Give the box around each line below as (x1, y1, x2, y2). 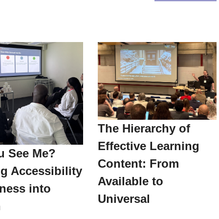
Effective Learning (98, 139, 199, 153)
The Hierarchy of (98, 121, 190, 135)
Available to (98, 174, 163, 188)
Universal (98, 192, 150, 205)
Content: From (98, 156, 179, 170)
